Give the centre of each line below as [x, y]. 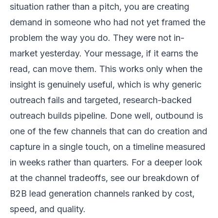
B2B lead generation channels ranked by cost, [102, 193]
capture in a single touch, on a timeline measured [108, 146]
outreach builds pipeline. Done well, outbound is [106, 115]
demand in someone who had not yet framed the [108, 22]
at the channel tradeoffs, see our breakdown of [105, 178]
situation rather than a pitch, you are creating [100, 6]
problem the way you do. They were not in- [97, 37]
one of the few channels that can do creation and [109, 131]
